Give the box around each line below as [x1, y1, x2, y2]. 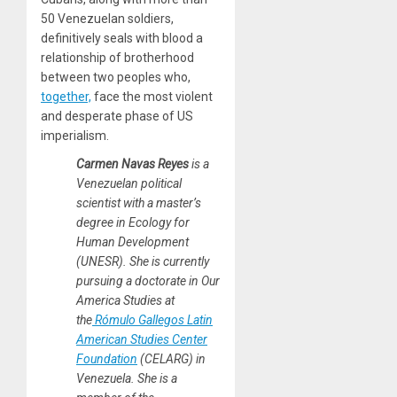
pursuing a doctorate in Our [76, 273, 220, 288]
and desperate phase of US [41, 108, 193, 123]
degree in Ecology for [76, 214, 190, 230]
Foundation [76, 351, 137, 366]
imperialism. [41, 128, 109, 143]
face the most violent [91, 89, 213, 104]
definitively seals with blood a [41, 30, 203, 45]
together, [41, 89, 91, 104]
